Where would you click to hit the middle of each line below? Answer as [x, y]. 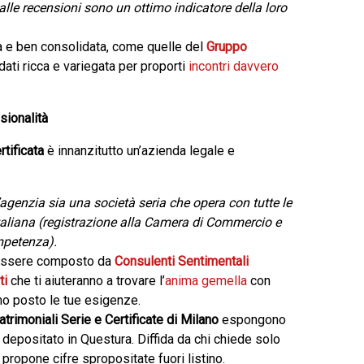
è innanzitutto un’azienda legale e [139, 151]
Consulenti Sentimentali [182, 261]
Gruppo [227, 47]
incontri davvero [234, 66]
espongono [252, 320]
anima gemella [206, 281]
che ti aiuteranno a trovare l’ [86, 281]
